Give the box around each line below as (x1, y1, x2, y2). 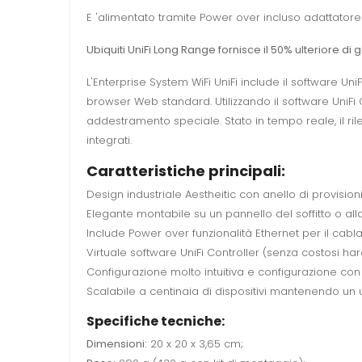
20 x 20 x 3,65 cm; (147, 336, 243, 352)
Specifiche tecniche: (86, 312, 225, 331)
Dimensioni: (86, 336, 147, 352)
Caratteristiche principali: (86, 161, 285, 182)
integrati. (86, 133, 132, 149)
